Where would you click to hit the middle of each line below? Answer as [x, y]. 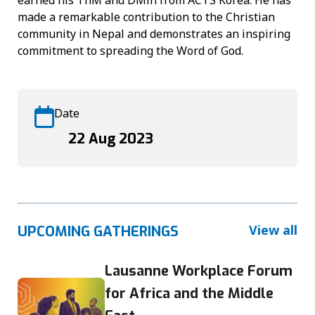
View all [273, 230]
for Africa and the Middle [189, 294]
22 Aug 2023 [111, 139]
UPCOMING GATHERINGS [98, 232]
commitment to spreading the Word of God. [130, 50]
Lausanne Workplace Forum [199, 271]
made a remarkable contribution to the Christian [146, 17]
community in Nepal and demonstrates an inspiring [154, 33]
